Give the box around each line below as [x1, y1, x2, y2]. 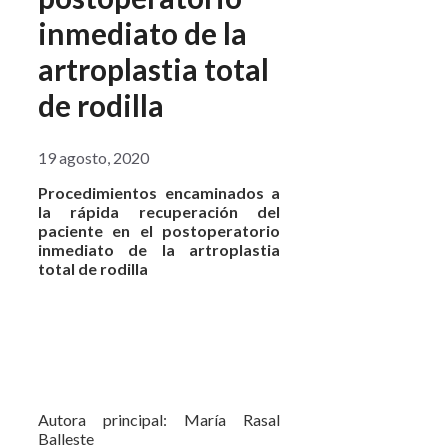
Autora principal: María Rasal [38, 410, 281, 429]
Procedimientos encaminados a [38, 183, 281, 202]
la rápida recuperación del [38, 202, 281, 221]
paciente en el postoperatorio [38, 221, 281, 240]
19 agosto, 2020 [38, 148, 149, 167]
